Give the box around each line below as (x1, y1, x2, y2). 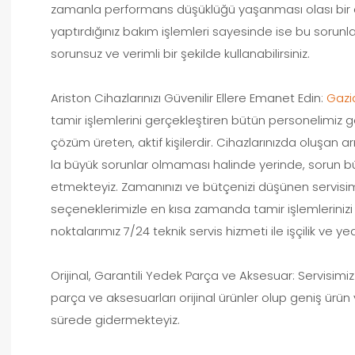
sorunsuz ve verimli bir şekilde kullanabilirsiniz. (51, 44, 310, 62)
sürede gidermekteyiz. (51, 311, 180, 328)
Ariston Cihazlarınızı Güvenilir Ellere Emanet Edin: (51, 89, 326, 106)
